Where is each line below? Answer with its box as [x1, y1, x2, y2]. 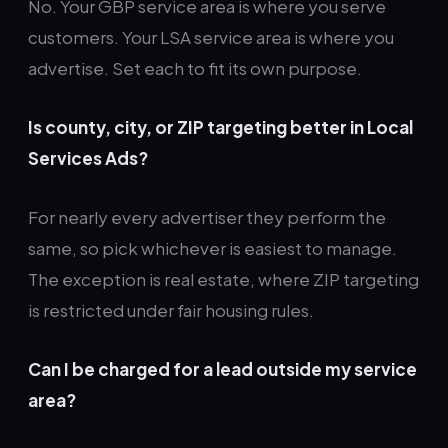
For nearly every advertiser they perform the [28, 206, 386, 228]
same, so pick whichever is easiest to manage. [28, 237, 397, 259]
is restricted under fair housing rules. [28, 299, 314, 321]
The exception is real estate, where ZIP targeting [28, 268, 419, 290]
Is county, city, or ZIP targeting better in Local [28, 116, 413, 138]
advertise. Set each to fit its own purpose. [28, 57, 362, 79]
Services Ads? [28, 147, 148, 169]
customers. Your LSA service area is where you [28, 26, 394, 48]
